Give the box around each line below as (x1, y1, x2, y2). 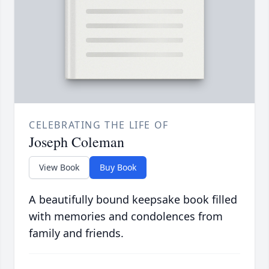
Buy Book (100, 162, 136, 174)
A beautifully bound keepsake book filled (29, 192, 237, 207)
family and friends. (29, 226, 124, 241)
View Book (39, 162, 79, 174)
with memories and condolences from (29, 209, 223, 224)
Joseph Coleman (29, 132, 124, 152)
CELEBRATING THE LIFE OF (29, 118, 169, 132)
